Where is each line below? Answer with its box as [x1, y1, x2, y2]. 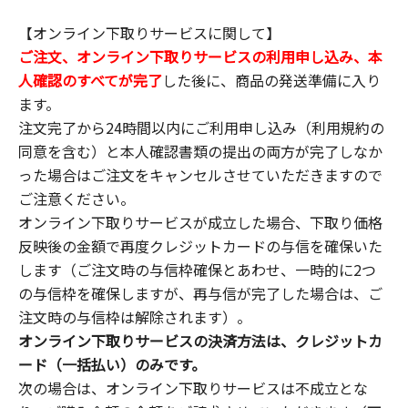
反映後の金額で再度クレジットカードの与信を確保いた [18, 235, 382, 258]
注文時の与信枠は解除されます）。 [18, 306, 251, 329]
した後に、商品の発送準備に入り [162, 69, 381, 92]
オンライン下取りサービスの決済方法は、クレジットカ [18, 330, 382, 352]
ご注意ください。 [18, 188, 135, 210]
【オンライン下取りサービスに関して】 [18, 22, 280, 45]
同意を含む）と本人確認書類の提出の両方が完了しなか [18, 140, 382, 163]
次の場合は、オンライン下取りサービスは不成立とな [18, 377, 368, 400]
